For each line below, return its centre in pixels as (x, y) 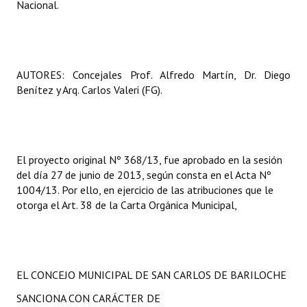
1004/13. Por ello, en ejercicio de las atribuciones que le (145, 190)
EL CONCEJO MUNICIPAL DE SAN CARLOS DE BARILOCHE (151, 275)
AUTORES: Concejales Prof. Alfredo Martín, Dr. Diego (153, 75)
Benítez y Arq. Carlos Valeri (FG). (89, 90)
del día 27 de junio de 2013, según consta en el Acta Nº (144, 175)
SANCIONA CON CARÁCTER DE (88, 298)
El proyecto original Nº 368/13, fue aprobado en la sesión (149, 160)
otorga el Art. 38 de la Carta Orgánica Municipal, (127, 205)
